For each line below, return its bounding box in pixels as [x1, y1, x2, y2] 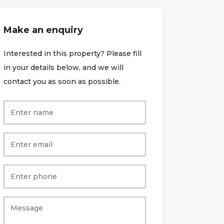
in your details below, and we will [3, 62, 123, 72]
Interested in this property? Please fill [3, 48, 141, 58]
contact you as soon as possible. [3, 76, 120, 86]
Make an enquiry [3, 24, 83, 35]
